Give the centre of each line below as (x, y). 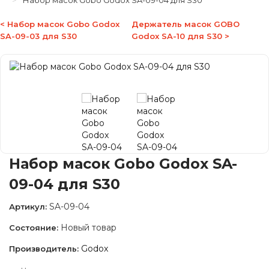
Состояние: (34, 228)
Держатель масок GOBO (185, 24)
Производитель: (44, 249)
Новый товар (89, 228)
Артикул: (28, 207)
